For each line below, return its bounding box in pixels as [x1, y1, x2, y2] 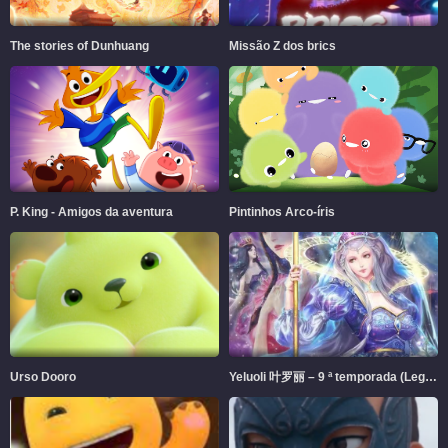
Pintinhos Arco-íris [229, 204, 335, 219]
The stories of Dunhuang [10, 39, 149, 54]
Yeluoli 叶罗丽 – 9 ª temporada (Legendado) [425, 370, 437, 385]
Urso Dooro [10, 370, 76, 385]
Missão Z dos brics [229, 39, 336, 54]
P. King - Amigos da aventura [10, 204, 173, 219]
